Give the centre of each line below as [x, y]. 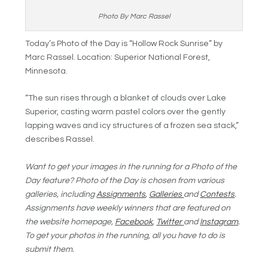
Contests [217, 194]
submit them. [50, 249]
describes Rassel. [60, 140]
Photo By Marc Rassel [134, 16]
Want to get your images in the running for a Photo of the [131, 167]
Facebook [134, 222]
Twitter [170, 222]
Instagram [219, 222]
